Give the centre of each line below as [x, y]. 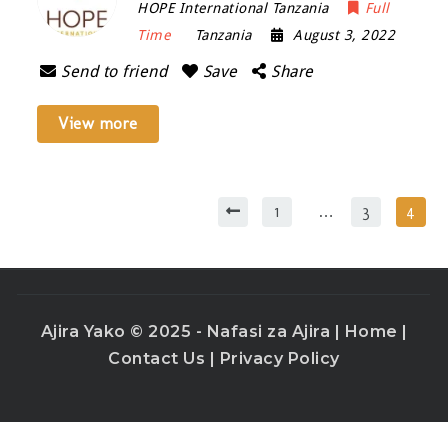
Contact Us [159, 359]
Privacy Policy [279, 359]
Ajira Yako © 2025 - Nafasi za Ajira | [192, 332]
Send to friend [114, 71]
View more [98, 123]
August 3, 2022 [344, 35]
